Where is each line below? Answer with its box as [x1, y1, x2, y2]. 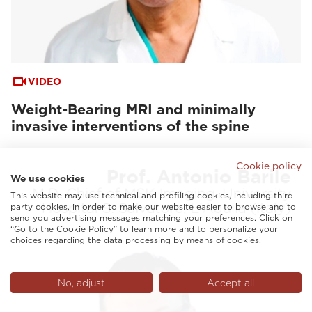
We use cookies [10, 173, 85, 184]
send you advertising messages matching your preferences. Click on [10, 212, 292, 223]
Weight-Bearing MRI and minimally [11, 101, 256, 118]
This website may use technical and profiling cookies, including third [10, 190, 293, 201]
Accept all [207, 277, 254, 288]
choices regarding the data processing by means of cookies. [10, 235, 261, 245]
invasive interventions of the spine [11, 118, 249, 134]
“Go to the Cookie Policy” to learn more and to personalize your [10, 224, 278, 234]
